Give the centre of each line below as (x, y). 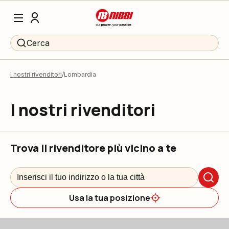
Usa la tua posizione (109, 198)
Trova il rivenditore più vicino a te (93, 148)
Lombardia (80, 74)
